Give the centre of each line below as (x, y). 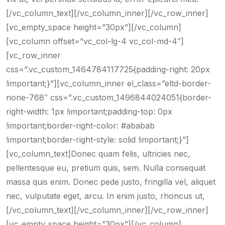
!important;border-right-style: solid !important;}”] (97, 140)
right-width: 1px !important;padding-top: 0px (89, 111)
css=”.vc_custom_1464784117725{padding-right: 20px (108, 69)
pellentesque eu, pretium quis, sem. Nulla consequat (106, 168)
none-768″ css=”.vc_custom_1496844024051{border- (109, 97)
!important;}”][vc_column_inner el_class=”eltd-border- (108, 83)
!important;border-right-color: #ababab (80, 126)
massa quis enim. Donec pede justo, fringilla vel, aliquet (111, 182)
